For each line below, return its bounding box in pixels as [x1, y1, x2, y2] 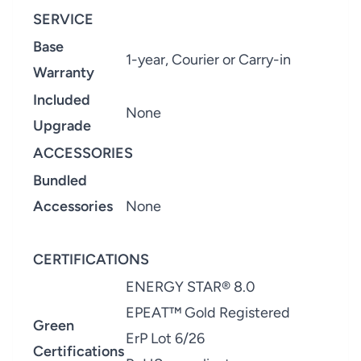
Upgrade [33, 117, 91, 135]
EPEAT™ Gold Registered [126, 304, 290, 322]
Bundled [33, 172, 87, 189]
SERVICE [33, 10, 93, 28]
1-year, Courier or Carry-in [126, 51, 291, 68]
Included [33, 91, 90, 109]
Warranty [33, 64, 94, 81]
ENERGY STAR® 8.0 [126, 278, 255, 296]
